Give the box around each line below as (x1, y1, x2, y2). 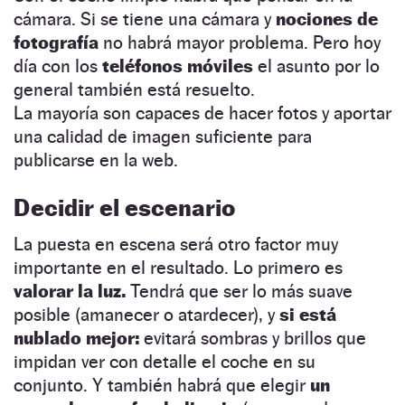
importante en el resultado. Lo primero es (14, 256, 343, 278)
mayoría (33, 101, 103, 124)
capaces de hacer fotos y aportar (136, 101, 391, 124)
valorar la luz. (14, 279, 126, 302)
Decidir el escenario (14, 193, 235, 221)
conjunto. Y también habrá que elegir (14, 373, 310, 396)
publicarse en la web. (14, 148, 187, 171)
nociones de (276, 7, 378, 30)
